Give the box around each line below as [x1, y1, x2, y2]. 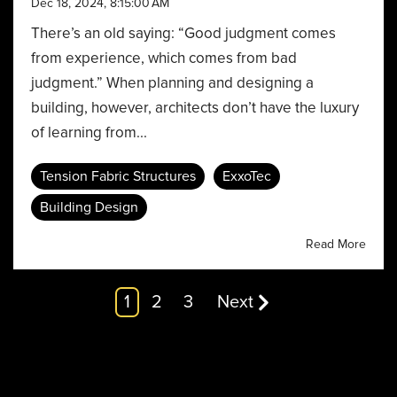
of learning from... [31, 123, 147, 142]
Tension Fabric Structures [40, 167, 196, 185]
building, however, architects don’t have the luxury [31, 98, 359, 117]
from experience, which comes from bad [31, 49, 297, 67]
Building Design [40, 198, 138, 216]
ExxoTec [222, 167, 271, 185]
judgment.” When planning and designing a [31, 74, 314, 92]
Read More [306, 237, 366, 252]
